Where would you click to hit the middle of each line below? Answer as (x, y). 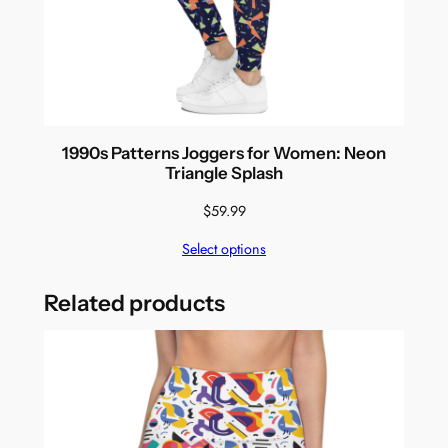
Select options (224, 249)
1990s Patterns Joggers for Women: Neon (224, 153)
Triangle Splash (224, 173)
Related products (134, 302)
